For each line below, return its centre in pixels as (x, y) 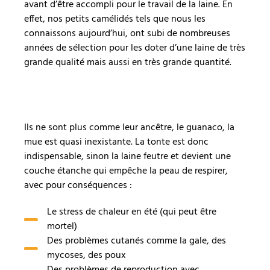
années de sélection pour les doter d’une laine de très (135, 48)
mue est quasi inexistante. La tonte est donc (116, 143)
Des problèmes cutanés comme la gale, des (136, 241)
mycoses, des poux (86, 256)
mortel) (62, 227)
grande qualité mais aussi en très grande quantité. (128, 63)
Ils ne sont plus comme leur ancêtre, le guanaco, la (129, 128)
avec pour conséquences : (78, 186)
